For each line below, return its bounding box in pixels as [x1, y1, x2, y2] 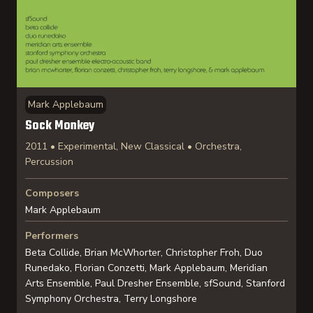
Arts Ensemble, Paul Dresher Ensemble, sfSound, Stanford [25, 277, 285, 290]
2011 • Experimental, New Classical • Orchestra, [25, 140, 242, 153]
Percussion [25, 155, 73, 168]
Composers [25, 187, 79, 200]
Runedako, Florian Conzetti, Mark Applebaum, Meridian [25, 261, 268, 275]
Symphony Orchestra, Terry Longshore [25, 292, 197, 305]
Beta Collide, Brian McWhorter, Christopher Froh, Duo [25, 246, 263, 259]
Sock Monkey [25, 116, 95, 136]
